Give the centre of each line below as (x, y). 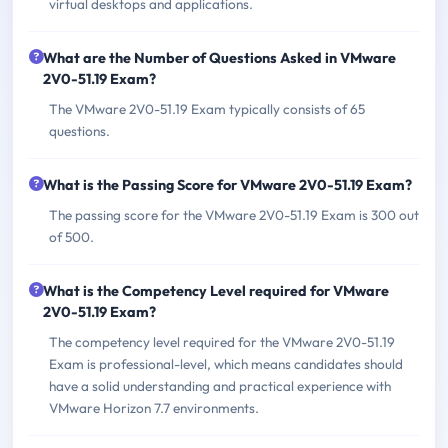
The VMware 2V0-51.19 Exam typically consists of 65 (207, 108)
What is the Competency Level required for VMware (216, 290)
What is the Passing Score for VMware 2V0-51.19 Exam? (227, 184)
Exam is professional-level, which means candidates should (226, 363)
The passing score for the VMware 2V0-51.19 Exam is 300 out (234, 214)
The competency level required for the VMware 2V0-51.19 (222, 341)
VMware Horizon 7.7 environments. (154, 407)
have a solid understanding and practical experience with (220, 385)
